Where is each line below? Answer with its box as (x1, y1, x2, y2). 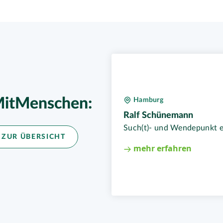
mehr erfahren (131, 143, 192, 154)
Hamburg (133, 97, 163, 104)
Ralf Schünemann (123, 111, 193, 120)
